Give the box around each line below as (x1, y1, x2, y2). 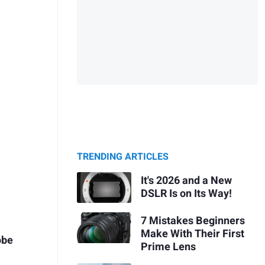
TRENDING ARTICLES (77, 150, 169, 164)
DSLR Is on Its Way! (140, 185, 232, 202)
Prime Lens (140, 238, 196, 255)
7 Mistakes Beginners (140, 212, 245, 229)
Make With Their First (140, 225, 244, 242)
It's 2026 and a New (140, 172, 232, 189)
